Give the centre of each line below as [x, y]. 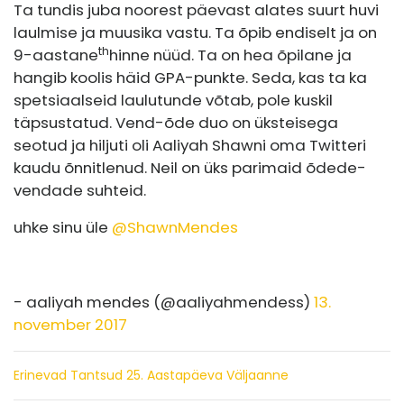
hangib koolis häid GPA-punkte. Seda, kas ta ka [190, 78]
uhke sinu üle [63, 228]
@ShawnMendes [175, 228]
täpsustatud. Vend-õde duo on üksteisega [176, 123]
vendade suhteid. [80, 191]
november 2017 [70, 325]
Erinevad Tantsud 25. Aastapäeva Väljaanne [151, 376]
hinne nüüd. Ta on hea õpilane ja [230, 55]
